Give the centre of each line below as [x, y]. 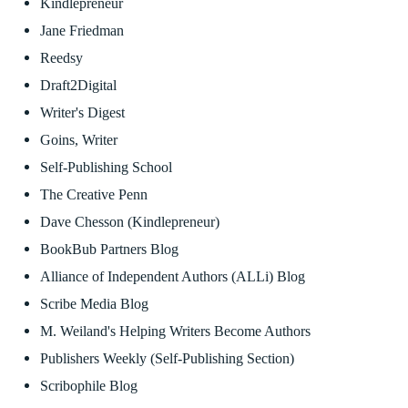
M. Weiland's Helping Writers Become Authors [175, 331]
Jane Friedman [82, 30]
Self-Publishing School [106, 167]
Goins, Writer [79, 139]
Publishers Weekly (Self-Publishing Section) [167, 358]
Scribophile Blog [89, 385]
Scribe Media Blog [94, 303]
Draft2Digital [78, 85]
